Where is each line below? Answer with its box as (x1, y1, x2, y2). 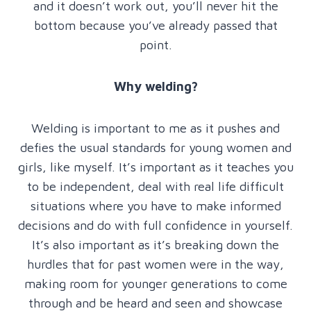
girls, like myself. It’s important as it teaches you (17, 159, 294, 174)
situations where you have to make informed (30, 198, 281, 213)
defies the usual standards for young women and (19, 140, 292, 155)
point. (139, 37, 172, 52)
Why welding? (113, 78, 198, 94)
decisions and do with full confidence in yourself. (18, 217, 293, 233)
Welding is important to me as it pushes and (31, 120, 280, 135)
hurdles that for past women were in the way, (27, 256, 284, 271)
